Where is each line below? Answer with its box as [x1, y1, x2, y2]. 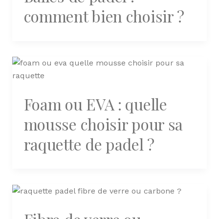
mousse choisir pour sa [23, 113, 183, 134]
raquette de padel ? [23, 133, 154, 154]
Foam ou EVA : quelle [23, 93, 167, 114]
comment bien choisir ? [23, 5, 185, 27]
